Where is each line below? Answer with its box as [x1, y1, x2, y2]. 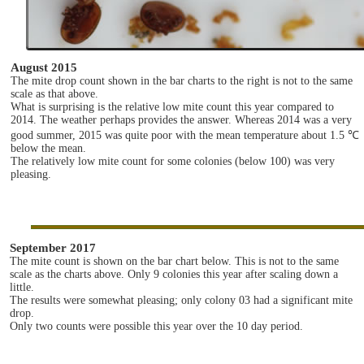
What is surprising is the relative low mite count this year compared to [11, 101, 334, 113]
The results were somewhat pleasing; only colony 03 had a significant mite [10, 294, 353, 306]
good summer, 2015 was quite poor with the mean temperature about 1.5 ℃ [11, 129, 359, 141]
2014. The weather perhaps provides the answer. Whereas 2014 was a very [11, 114, 352, 126]
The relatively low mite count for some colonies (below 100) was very [11, 155, 335, 167]
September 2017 [10, 241, 96, 254]
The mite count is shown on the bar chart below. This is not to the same [10, 255, 339, 267]
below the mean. [11, 142, 86, 154]
